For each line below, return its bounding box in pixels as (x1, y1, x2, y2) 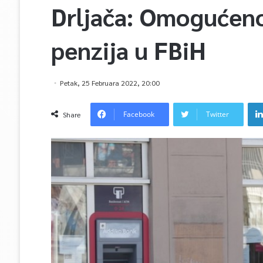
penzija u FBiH (50, 34, 206, 66)
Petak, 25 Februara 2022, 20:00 (59, 78, 160, 87)
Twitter (205, 109, 229, 119)
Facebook (123, 109, 154, 119)
